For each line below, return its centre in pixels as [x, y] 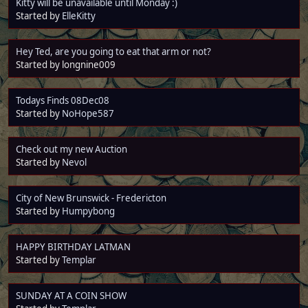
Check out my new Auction [71, 149]
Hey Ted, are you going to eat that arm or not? [113, 51]
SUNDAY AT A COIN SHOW [71, 295]
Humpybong [88, 211]
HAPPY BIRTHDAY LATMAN [73, 246]
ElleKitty [79, 15]
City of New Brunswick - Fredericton [91, 198]
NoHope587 [88, 113]
